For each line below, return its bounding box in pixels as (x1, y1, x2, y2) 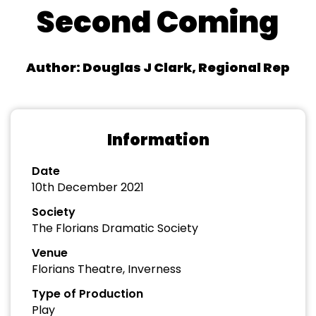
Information (107, 129, 209, 151)
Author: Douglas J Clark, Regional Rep (26, 59, 290, 76)
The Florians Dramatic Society (32, 220, 198, 236)
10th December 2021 (32, 179, 144, 195)
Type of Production (32, 286, 143, 302)
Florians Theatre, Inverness (32, 261, 181, 277)
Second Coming (37, 1, 279, 43)
